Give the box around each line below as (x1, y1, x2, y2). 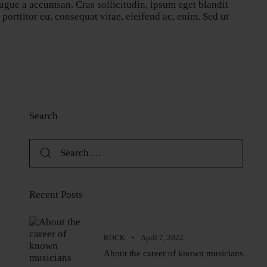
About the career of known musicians (104, 249, 243, 259)
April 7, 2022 (140, 233, 184, 243)
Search (29, 110, 58, 122)
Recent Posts (29, 188, 83, 200)
